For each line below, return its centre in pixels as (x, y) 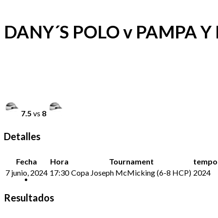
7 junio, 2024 (27, 172)
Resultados (29, 197)
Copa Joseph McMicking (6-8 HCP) (131, 172)
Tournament (131, 161)
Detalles (22, 136)
